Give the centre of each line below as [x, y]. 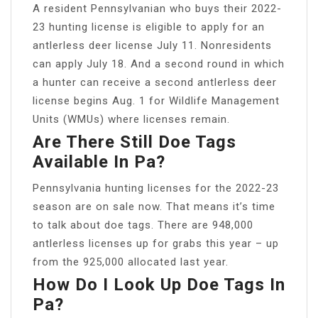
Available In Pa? [99, 161]
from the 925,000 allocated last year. [131, 262]
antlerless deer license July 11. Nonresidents [152, 45]
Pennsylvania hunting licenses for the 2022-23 [156, 188]
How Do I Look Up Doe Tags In [159, 284]
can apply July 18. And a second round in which [159, 64]
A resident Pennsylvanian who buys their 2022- [157, 8]
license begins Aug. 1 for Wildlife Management [156, 100]
